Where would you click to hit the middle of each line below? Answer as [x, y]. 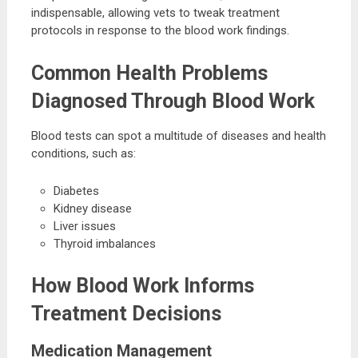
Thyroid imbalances [105, 244]
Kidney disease [93, 209]
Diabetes [77, 191]
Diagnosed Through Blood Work [173, 101]
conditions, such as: [83, 154]
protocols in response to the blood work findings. [160, 31]
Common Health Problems [149, 74]
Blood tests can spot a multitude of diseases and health [178, 136]
